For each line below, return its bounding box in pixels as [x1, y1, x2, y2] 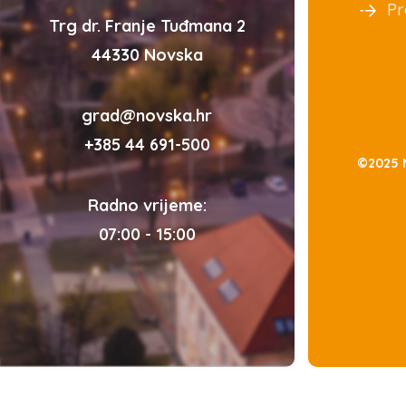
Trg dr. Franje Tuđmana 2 [48, 15, 246, 37]
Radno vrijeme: [87, 195, 207, 217]
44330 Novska [91, 44, 203, 66]
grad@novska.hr [82, 105, 213, 127]
